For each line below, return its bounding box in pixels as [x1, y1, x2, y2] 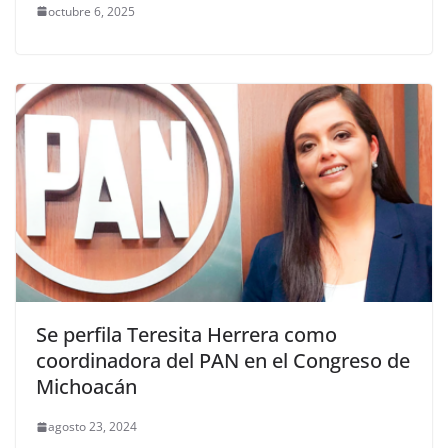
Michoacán [36, 373, 137, 401]
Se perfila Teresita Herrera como [36, 321, 337, 349]
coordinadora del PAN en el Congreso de [36, 347, 410, 375]
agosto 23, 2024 [48, 418, 137, 436]
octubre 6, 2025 [48, 2, 135, 20]
